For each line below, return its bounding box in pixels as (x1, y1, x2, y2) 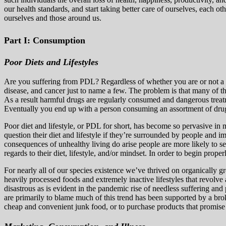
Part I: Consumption (4, 35, 85, 46)
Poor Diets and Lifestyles (4, 57, 98, 68)
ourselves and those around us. (4, 14, 101, 23)
